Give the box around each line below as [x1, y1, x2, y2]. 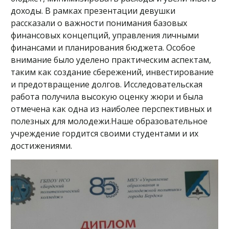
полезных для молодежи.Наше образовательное [11, 116, 208, 127]
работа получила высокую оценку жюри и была [11, 91, 203, 102]
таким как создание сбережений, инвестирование [11, 66, 214, 78]
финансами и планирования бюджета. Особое [11, 42, 195, 53]
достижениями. [11, 140, 72, 151]
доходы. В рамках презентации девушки [11, 5, 175, 16]
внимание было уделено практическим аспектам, [11, 54, 211, 65]
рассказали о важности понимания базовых [11, 17, 187, 29]
